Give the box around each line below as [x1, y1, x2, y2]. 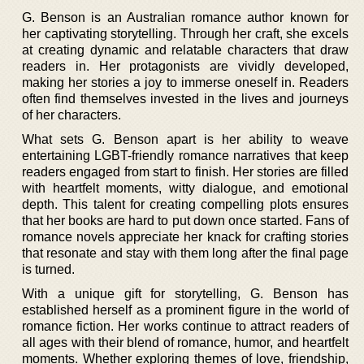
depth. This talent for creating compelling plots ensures [22, 197, 349, 211]
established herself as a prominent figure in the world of [22, 303, 349, 317]
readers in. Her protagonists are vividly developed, [22, 59, 349, 73]
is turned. [22, 262, 75, 276]
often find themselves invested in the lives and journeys [22, 92, 349, 106]
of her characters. [22, 108, 121, 122]
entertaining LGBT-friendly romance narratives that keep [22, 149, 349, 162]
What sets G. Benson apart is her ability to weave [22, 132, 349, 146]
